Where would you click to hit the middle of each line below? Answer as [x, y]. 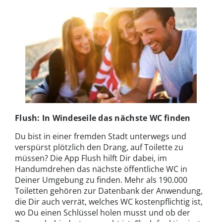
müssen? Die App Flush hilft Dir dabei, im [91, 158]
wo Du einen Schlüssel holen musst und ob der [103, 213]
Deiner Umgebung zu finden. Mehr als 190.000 [101, 180]
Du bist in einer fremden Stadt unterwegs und [101, 137]
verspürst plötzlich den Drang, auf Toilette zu [99, 147]
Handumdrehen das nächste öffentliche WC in [101, 169]
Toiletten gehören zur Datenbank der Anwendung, [109, 191]
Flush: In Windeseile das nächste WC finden [103, 118]
